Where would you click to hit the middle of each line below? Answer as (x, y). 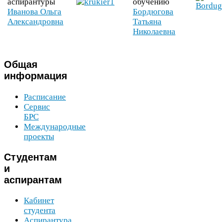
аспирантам (33, 180)
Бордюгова (153, 12)
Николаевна (154, 32)
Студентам (30, 157)
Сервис (37, 107)
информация (36, 76)
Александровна (35, 22)
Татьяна (147, 22)
